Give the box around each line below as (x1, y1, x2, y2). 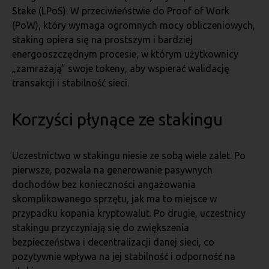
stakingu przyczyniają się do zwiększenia (12, 222, 189, 233)
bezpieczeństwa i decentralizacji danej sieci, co (12, 237, 214, 247)
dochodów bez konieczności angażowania (12, 179, 196, 190)
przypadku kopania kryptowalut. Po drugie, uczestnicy (12, 208, 246, 219)
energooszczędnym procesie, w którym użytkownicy (12, 49, 238, 59)
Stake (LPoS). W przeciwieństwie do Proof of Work (12, 5, 229, 16)
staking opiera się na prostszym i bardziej (12, 34, 193, 45)
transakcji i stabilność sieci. (12, 77, 129, 88)
